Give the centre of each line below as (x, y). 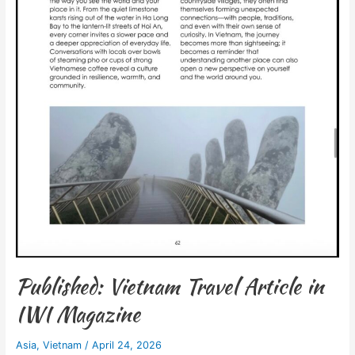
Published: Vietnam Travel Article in (170, 286)
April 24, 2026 (126, 345)
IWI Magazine (78, 313)
